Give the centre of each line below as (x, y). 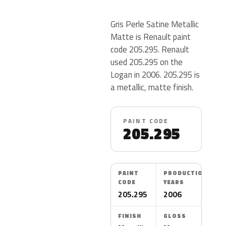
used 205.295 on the (147, 62)
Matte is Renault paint (151, 37)
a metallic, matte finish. (152, 87)
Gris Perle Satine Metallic (155, 24)
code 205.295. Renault (150, 49)
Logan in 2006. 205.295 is (155, 74)
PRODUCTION (186, 173)
